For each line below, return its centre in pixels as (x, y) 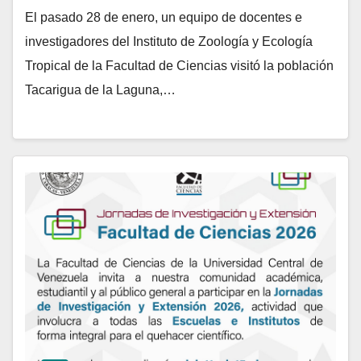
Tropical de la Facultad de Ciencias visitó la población (179, 65)
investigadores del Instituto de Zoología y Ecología (169, 41)
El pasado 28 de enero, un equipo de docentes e (164, 17)
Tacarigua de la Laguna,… (100, 89)
